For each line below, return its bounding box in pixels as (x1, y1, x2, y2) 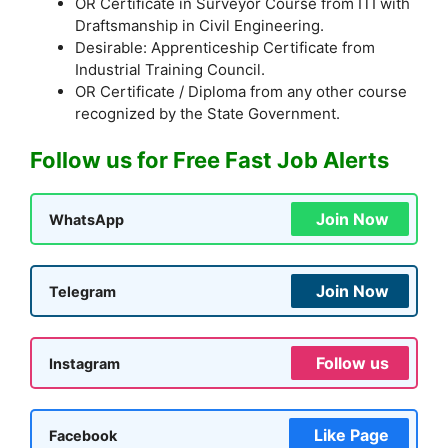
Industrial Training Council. (75, 59, 265, 79)
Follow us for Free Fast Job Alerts (30, 147, 389, 174)
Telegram (49, 282, 116, 300)
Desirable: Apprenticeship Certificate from (75, 37, 375, 57)
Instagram (49, 354, 120, 372)
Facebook (49, 426, 117, 444)
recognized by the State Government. (75, 103, 340, 123)
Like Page (314, 425, 389, 446)
